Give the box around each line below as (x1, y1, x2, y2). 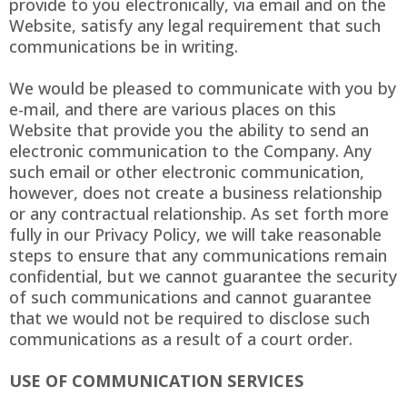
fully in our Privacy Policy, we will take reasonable (9, 223, 382, 246)
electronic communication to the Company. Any (9, 140, 372, 163)
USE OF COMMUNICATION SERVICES (9, 370, 303, 392)
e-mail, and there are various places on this (9, 98, 336, 121)
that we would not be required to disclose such (9, 307, 370, 330)
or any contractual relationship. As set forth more (9, 203, 389, 225)
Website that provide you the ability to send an (9, 119, 369, 142)
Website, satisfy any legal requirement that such (9, 15, 381, 37)
